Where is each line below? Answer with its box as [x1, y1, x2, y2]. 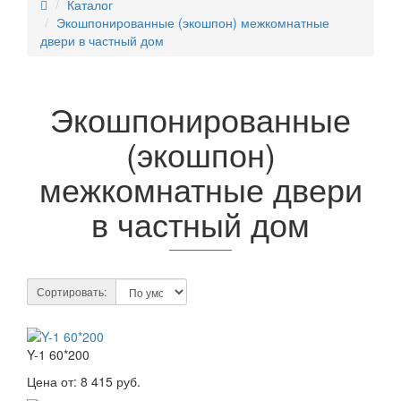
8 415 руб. [81, 372, 141, 390]
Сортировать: [37, 284, 107, 299]
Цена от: [27, 372, 81, 390]
